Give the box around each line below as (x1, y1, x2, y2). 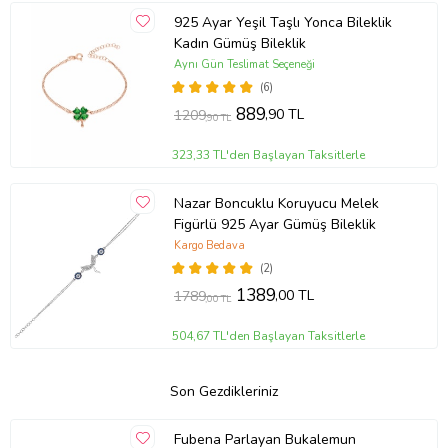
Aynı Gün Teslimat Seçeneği (173, 56, 315, 72)
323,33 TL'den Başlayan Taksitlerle (172, 147, 366, 164)
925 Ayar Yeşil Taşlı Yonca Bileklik (173, 12, 392, 32)
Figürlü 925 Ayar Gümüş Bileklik (173, 214, 376, 234)
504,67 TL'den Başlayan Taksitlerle (172, 328, 366, 345)
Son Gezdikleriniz (170, 382, 278, 402)
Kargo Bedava (173, 237, 245, 253)
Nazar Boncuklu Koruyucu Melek (173, 193, 379, 213)
